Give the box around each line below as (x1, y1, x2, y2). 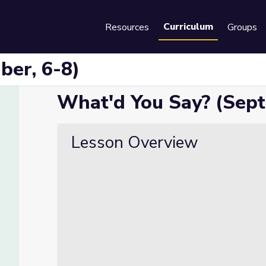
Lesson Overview (71, 131, 198, 154)
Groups (227, 21, 257, 34)
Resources (105, 21, 149, 34)
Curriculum (163, 20, 213, 33)
